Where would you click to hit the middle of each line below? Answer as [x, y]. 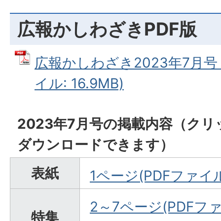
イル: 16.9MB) [79, 83]
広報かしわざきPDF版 [107, 29]
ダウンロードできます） [95, 144]
